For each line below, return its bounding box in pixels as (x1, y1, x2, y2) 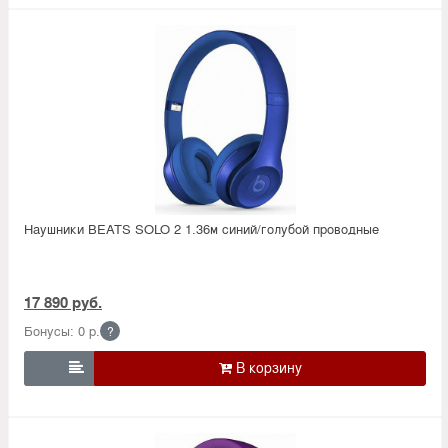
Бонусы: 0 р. (24, 320, 100, 340)
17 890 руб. (24, 290, 102, 313)
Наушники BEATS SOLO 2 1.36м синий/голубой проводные (24, 218, 379, 238)
